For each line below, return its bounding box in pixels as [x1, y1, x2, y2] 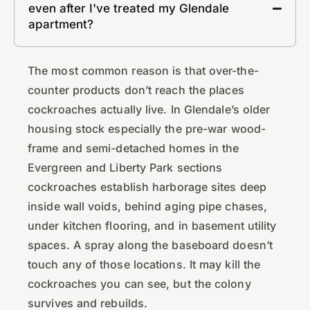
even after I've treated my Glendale [28, 1, 229, 16]
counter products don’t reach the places [28, 83, 244, 98]
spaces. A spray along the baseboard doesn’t [28, 238, 273, 253]
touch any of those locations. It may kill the [28, 257, 261, 272]
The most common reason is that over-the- [28, 64, 259, 78]
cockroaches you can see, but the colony [28, 277, 251, 291]
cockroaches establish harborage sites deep [28, 180, 267, 194]
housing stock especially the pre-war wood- [28, 122, 266, 136]
